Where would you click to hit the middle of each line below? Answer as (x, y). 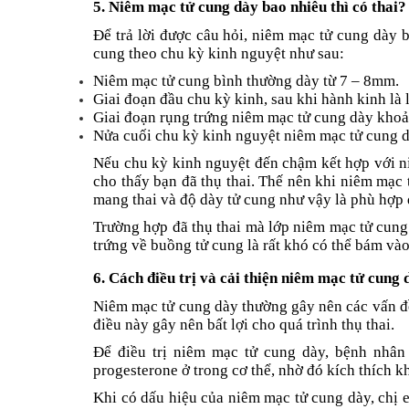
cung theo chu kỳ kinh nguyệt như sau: (219, 54)
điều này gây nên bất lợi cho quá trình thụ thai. (244, 325)
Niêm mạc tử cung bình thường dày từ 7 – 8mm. (246, 81)
